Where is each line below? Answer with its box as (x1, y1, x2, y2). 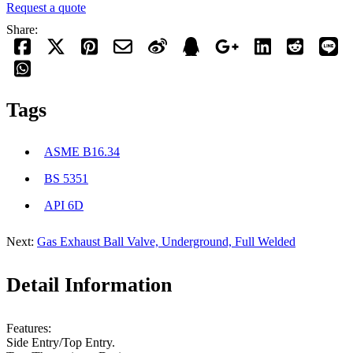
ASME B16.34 (44, 144, 120, 158)
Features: (6, 321, 51, 336)
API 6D (44, 198, 84, 212)
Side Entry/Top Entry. (6, 336, 118, 350)
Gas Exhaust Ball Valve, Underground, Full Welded (37, 234, 295, 248)
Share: (6, 23, 38, 37)
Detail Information (6, 273, 172, 297)
